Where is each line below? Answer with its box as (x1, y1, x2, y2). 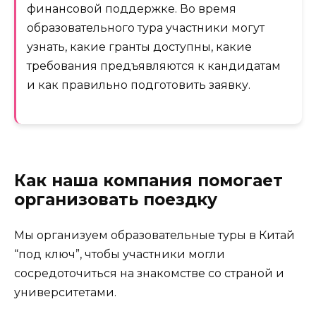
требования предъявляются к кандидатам (27, 59, 281, 73)
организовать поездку (14, 190, 217, 210)
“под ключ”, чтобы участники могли (14, 248, 225, 262)
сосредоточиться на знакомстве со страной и (14, 267, 284, 281)
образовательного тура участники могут (27, 20, 265, 35)
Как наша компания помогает (14, 171, 283, 191)
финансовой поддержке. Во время (27, 1, 236, 16)
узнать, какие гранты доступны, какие (27, 39, 252, 54)
